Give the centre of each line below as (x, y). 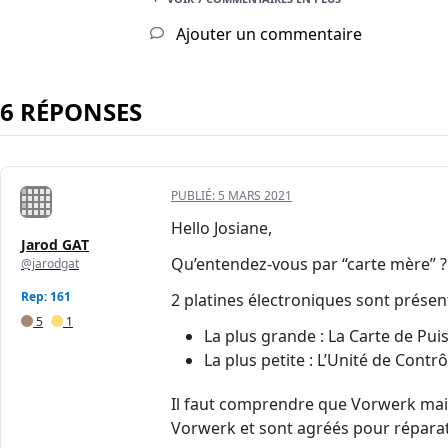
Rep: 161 (46, 297)
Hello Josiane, (221, 228)
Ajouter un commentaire (267, 34)
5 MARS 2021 (255, 196)
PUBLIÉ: (194, 196)
